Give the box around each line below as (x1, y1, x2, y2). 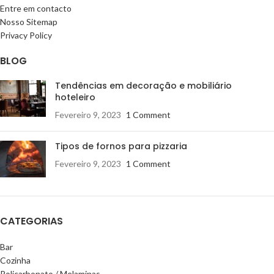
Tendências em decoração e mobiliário (55, 79, 232, 92)
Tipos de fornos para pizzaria (55, 139, 187, 152)
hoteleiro (55, 91, 95, 103)
